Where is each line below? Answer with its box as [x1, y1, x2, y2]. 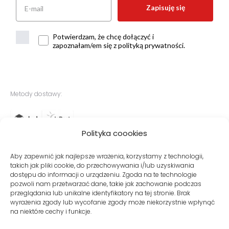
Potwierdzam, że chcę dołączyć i [53, 32, 154, 41]
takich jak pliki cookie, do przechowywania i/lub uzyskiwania [10, 161, 194, 170]
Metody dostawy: [10, 89, 62, 98]
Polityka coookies [82, 128, 147, 139]
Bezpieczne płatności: [10, 141, 76, 150]
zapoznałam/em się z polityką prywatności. [53, 40, 185, 50]
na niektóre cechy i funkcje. [10, 207, 91, 216]
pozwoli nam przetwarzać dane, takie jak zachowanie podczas [10, 179, 201, 188]
